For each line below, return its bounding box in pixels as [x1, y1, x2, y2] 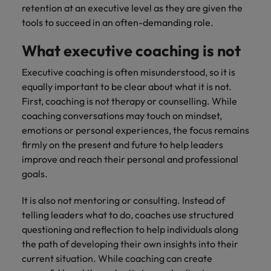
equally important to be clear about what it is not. [22, 80, 232, 93]
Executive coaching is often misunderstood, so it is [22, 66, 235, 78]
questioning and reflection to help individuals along [22, 223, 238, 235]
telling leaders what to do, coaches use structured [22, 209, 233, 221]
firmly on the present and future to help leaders [22, 139, 223, 151]
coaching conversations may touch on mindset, [22, 109, 222, 122]
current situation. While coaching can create [22, 252, 212, 264]
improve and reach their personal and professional [22, 153, 238, 165]
